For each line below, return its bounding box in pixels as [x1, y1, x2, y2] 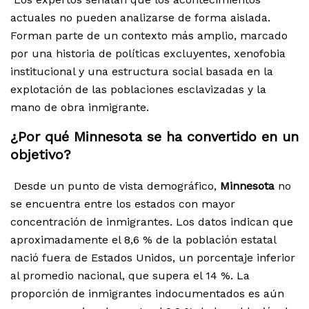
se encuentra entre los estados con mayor [10, 197, 235, 211]
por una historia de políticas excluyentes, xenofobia [10, 47, 286, 61]
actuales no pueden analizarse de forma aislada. [10, 11, 270, 25]
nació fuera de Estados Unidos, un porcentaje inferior [10, 251, 295, 265]
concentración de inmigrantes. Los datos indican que [10, 215, 293, 229]
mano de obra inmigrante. [10, 101, 149, 114]
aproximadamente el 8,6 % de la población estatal [10, 233, 276, 247]
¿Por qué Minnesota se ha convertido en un [10, 128, 299, 146]
